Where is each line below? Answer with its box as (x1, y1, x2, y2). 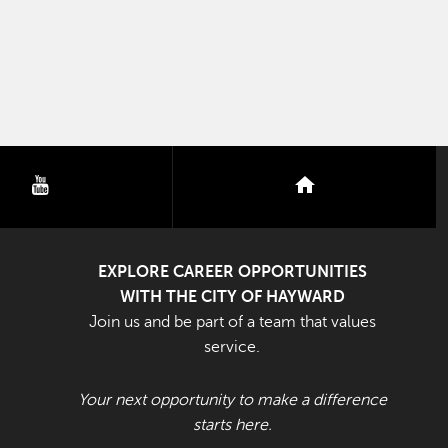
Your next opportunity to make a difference (77, 391, 387, 409)
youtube (49, 173, 127, 197)
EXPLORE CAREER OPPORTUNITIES (97, 263, 367, 281)
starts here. (192, 416, 272, 434)
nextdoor (314, 173, 401, 197)
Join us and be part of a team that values (88, 313, 376, 331)
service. (204, 338, 260, 356)
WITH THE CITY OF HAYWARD (119, 288, 345, 306)
